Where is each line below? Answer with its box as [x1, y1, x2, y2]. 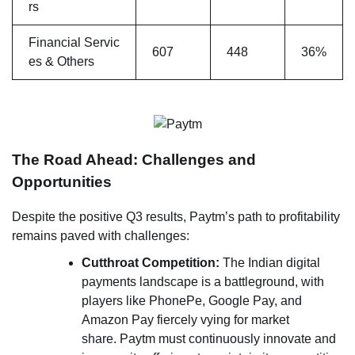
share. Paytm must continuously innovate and [82, 332, 336, 346]
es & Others [29, 54, 94, 68]
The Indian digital [219, 256, 320, 270]
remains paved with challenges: [12, 229, 189, 243]
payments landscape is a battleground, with [82, 275, 324, 289]
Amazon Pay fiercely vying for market [82, 313, 289, 327]
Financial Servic [29, 35, 120, 49]
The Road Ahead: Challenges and [12, 151, 256, 168]
